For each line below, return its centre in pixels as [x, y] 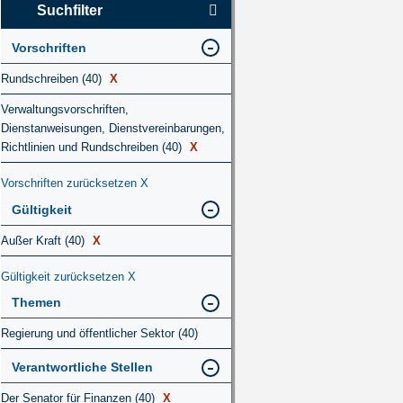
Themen [36, 303]
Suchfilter [70, 10]
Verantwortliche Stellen [82, 367]
